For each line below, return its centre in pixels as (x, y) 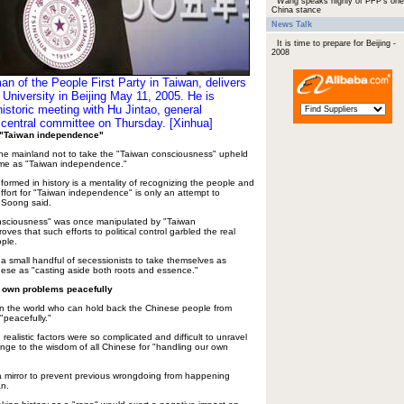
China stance (296, 10)
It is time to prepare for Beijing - (336, 43)
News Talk (292, 24)
